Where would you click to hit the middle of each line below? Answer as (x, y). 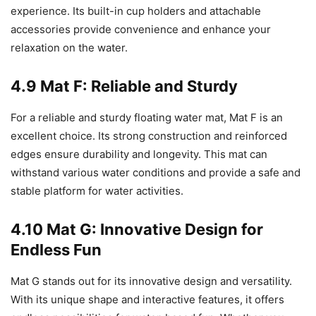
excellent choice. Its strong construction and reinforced (149, 136)
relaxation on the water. (69, 48)
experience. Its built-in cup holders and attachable (136, 11)
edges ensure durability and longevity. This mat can (139, 154)
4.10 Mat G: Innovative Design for (137, 230)
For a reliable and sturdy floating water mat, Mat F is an (147, 118)
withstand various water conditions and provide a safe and (156, 173)
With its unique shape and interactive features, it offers (147, 300)
